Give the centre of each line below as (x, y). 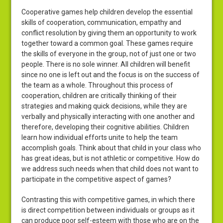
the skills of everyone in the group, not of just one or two (109, 54)
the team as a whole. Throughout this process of (98, 85)
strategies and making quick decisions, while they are (105, 106)
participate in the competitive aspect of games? (97, 179)
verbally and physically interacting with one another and (108, 116)
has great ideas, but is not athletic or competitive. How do (111, 158)
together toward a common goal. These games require (108, 43)
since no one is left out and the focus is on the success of (111, 75)
